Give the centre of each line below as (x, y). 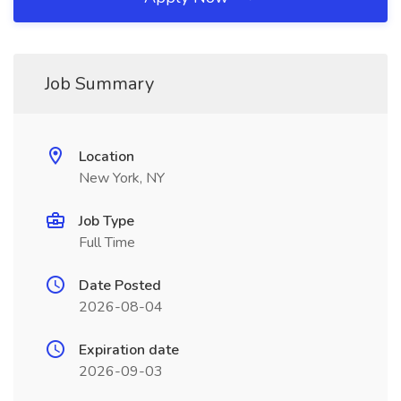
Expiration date (129, 350)
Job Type (107, 221)
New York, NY (122, 178)
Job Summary (99, 84)
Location (107, 157)
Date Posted (120, 286)
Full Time (107, 243)
